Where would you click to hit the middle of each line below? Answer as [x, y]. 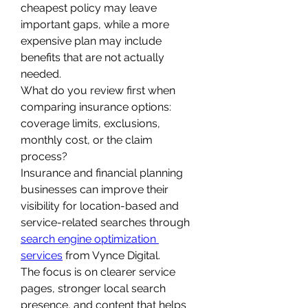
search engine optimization [88, 239]
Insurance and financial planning [102, 173]
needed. [41, 74]
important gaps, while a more [95, 24]
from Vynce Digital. [111, 255]
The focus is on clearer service [98, 272]
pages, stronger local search [93, 288]
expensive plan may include [91, 41]
